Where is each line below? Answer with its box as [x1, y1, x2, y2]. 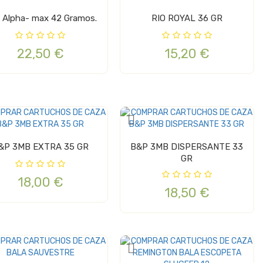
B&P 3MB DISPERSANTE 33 [130, 141, 244, 153]
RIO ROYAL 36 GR [151, 13, 222, 24]
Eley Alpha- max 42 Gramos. [2, 13, 97, 24]
